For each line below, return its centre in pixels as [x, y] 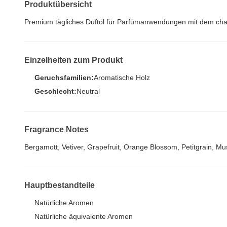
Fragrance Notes [56, 129]
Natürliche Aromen [64, 203]
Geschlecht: [55, 91]
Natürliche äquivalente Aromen [84, 216]
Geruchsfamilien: [64, 78]
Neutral [88, 91]
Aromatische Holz [122, 78]
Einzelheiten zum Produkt [73, 60]
